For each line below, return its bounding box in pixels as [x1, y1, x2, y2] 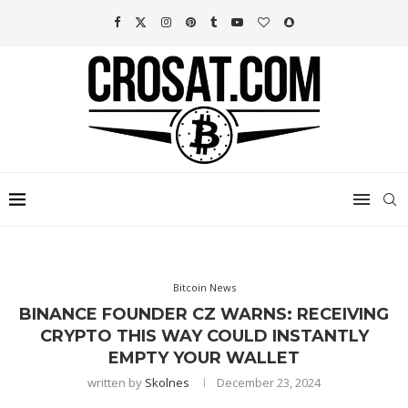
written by [87, 374, 145, 392]
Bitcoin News [172, 280, 236, 295]
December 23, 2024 [217, 374, 321, 392]
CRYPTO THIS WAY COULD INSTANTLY [39, 326, 369, 347]
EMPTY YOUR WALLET [108, 348, 300, 369]
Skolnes [145, 374, 189, 392]
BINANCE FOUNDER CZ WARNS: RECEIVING [19, 304, 389, 325]
